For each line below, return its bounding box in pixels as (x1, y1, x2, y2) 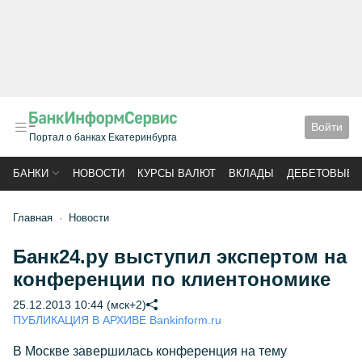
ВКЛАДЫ (229, 167, 274, 179)
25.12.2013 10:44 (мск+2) (13, 298, 146, 311)
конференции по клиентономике (13, 268, 330, 290)
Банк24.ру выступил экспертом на (13, 246, 347, 267)
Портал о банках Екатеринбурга (29, 132, 177, 143)
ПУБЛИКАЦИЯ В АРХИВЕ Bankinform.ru (13, 314, 221, 326)
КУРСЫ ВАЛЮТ (137, 167, 216, 179)
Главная (13, 212, 53, 224)
